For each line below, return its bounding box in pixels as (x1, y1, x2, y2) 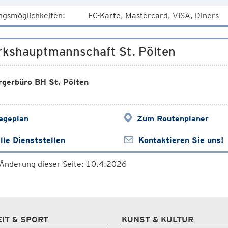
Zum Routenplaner (136, 113, 209, 123)
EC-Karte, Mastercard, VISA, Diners (88, 11, 219, 20)
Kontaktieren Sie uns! (138, 135, 223, 145)
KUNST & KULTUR (122, 215, 193, 224)
